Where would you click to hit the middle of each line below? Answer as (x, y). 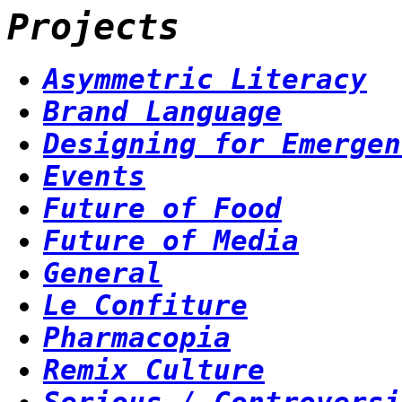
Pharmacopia (137, 337)
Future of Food (162, 208)
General (103, 272)
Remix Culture (154, 369)
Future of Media (171, 240)
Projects (93, 27)
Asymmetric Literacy (205, 79)
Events (94, 175)
